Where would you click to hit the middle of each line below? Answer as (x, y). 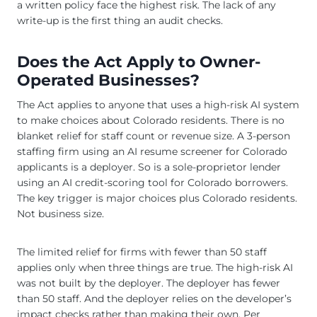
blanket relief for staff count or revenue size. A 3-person (154, 136)
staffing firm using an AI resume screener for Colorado (152, 152)
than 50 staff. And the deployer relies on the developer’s (154, 299)
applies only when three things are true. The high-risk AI (155, 268)
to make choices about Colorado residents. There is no (151, 121)
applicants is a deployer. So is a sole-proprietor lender (149, 167)
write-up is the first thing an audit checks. (120, 21)
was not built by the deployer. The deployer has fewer (149, 283)
